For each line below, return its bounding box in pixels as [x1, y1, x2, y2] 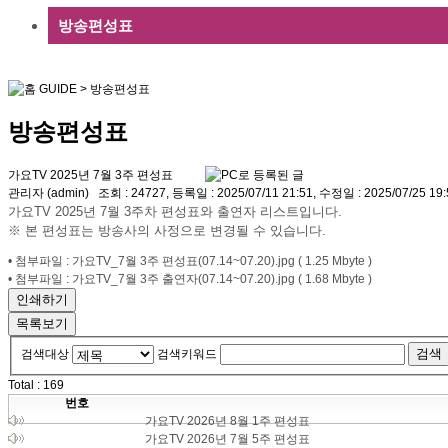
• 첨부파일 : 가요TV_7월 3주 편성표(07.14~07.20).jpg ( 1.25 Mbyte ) [8, 254, 372, 269]
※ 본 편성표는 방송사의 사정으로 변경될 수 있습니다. [8, 223, 326, 239]
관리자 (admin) [8, 186, 98, 201]
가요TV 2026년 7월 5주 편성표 [145, 431, 310, 446]
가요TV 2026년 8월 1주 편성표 [145, 413, 310, 428]
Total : [8, 377, 43, 392]
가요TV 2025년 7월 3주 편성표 [8, 168, 176, 183]
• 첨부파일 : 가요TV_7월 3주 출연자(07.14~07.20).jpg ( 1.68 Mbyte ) [8, 272, 372, 287]
